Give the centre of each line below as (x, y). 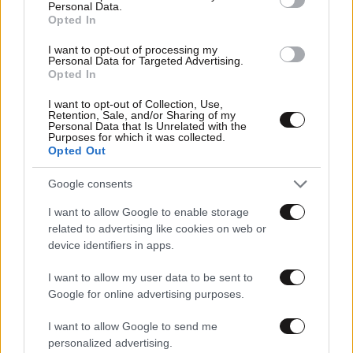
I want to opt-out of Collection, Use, (136, 104)
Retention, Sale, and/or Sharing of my (142, 115)
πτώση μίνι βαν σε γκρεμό (84, 174)
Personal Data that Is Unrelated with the (147, 126)
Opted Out (77, 150)
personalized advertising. (110, 342)
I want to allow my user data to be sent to (150, 277)
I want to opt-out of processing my (133, 49)
